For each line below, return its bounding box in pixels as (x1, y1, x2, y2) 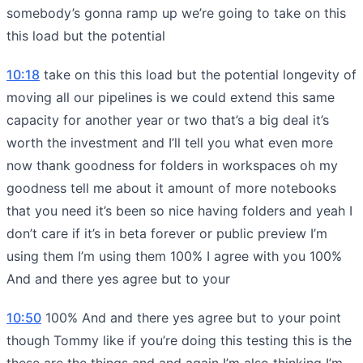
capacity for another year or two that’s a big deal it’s (6, 111, 329, 128)
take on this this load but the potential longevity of (40, 66, 357, 83)
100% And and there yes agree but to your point (41, 309, 341, 326)
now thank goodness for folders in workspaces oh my (6, 156, 338, 173)
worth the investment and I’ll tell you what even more (6, 134, 333, 151)
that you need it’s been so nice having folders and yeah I (6, 202, 352, 219)
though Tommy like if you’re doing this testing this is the (6, 331, 352, 348)
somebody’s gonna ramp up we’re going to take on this (6, 4, 346, 21)
